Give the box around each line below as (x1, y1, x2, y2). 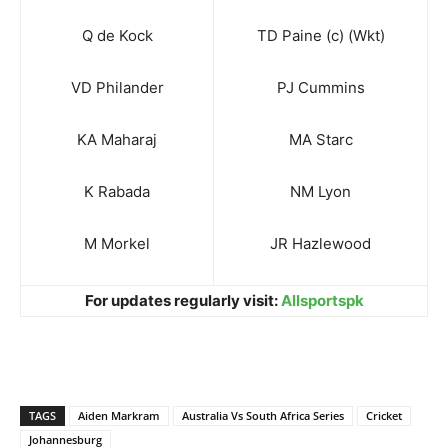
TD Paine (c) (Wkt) (256, 26, 385, 46)
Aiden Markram (78, 408, 160, 424)
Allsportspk (280, 291, 364, 311)
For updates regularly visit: (84, 291, 281, 311)
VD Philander (70, 78, 164, 98)
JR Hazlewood (270, 234, 371, 254)
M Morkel (84, 234, 150, 254)
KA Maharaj (77, 130, 157, 150)
